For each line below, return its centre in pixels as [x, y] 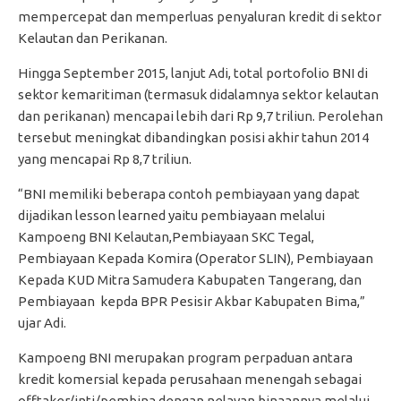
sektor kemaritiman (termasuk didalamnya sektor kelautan [198, 94]
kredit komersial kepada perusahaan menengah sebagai [190, 379]
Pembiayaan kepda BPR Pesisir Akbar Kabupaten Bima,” [192, 301]
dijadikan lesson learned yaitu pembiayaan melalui [171, 215]
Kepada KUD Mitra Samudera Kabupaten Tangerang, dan [190, 279]
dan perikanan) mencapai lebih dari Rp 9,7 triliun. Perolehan [200, 115]
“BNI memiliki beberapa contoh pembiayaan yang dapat [189, 193]
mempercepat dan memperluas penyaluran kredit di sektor [200, 16]
